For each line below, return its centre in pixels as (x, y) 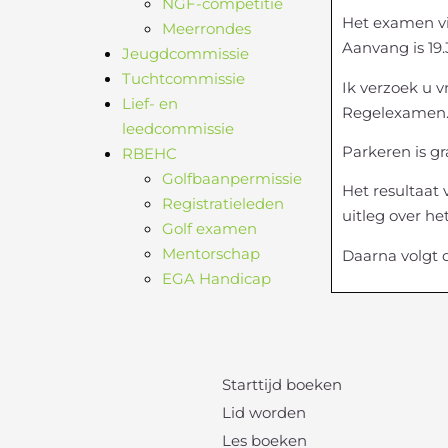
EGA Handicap (216, 278)
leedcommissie (178, 128)
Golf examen (209, 228)
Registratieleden (223, 203)
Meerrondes (206, 28)
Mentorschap (211, 253)
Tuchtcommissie (183, 78)
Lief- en (150, 103)
